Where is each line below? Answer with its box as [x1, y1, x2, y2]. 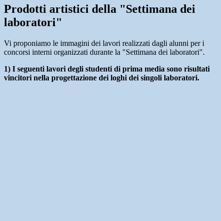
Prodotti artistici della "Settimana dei [4, 2, 195, 16]
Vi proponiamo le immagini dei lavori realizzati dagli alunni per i [4, 39, 204, 48]
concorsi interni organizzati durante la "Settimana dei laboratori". [4, 48, 205, 57]
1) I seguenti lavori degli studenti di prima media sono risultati [4, 65, 210, 74]
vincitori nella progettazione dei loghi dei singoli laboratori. [4, 74, 199, 82]
